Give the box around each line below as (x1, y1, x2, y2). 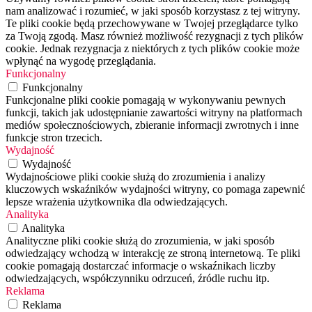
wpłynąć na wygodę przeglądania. (6, 55, 156, 68)
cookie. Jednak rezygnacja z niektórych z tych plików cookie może (6, 42, 299, 55)
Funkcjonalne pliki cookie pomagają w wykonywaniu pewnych (6, 94, 286, 107)
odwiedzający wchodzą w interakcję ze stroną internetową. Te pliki (6, 247, 300, 260)
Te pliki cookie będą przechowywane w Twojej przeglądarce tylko (6, 17, 298, 30)
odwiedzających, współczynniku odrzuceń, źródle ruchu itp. (6, 272, 270, 285)
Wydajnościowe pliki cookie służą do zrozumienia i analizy (6, 171, 265, 183)
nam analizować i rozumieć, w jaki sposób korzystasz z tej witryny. (6, 5, 300, 17)
